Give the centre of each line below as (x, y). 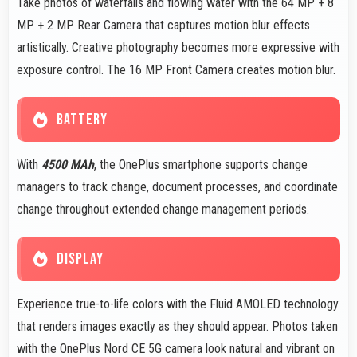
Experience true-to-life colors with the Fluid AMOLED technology (178, 304)
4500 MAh (68, 165)
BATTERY (82, 120)
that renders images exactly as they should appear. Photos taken (177, 327)
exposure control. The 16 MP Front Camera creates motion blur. (176, 70)
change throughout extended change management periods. (163, 210)
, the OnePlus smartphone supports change (201, 165)
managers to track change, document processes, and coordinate (177, 187)
